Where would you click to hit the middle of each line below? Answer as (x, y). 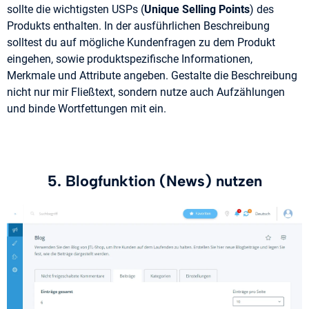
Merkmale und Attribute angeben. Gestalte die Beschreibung (152, 76)
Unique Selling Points (197, 10)
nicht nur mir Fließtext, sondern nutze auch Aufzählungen (146, 92)
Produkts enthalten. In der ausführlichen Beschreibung (138, 26)
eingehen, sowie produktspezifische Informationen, (130, 59)
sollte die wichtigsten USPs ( (76, 10)
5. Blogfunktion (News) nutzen (154, 181)
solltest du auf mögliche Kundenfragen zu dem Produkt (141, 43)
